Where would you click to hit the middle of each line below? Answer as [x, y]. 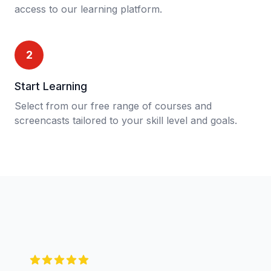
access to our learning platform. [88, 9]
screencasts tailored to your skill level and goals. [126, 120]
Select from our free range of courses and [113, 106]
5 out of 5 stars [64, 260]
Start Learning [51, 86]
